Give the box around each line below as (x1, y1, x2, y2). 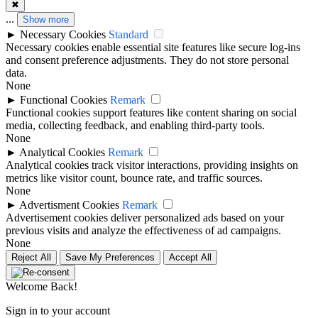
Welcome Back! (6, 280, 77, 292)
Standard (109, 28, 148, 40)
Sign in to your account (6, 304, 110, 317)
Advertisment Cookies (19, 198, 119, 211)
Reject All (11, 251, 51, 263)
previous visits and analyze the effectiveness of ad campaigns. (6, 224, 281, 236)
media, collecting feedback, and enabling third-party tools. (6, 119, 265, 131)
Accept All (169, 251, 212, 263)
